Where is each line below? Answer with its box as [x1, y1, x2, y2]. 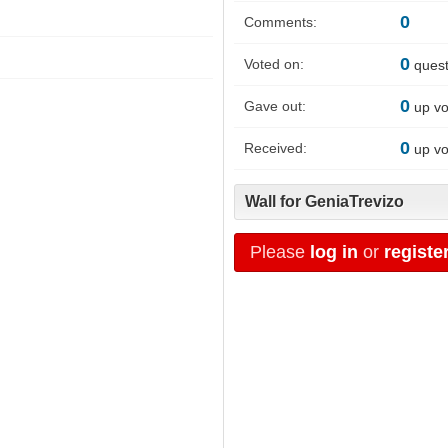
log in [310, 241, 358, 262]
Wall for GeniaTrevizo [245, 192, 404, 210]
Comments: [244, 14, 317, 31]
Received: [244, 140, 307, 157]
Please [250, 241, 310, 262]
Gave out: [244, 98, 306, 115]
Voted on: [244, 56, 304, 73]
